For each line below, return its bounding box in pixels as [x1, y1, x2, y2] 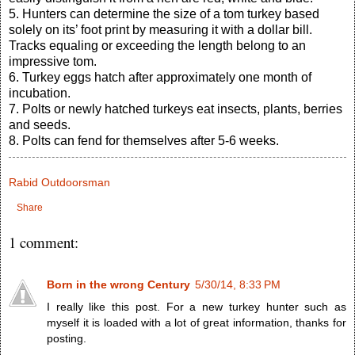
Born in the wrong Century [47, 277, 190, 291]
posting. [47, 331, 86, 345]
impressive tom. [9, 54, 97, 68]
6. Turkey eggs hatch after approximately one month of [9, 70, 311, 84]
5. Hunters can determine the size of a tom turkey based [9, 6, 319, 21]
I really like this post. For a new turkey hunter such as [47, 300, 346, 313]
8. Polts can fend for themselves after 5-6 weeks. [9, 133, 279, 147]
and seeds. [9, 117, 71, 132]
